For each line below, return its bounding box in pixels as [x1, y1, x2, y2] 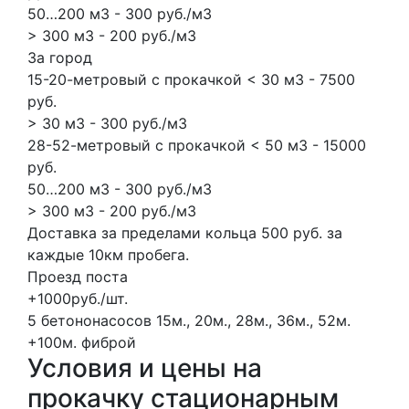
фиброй [81, 332, 136, 351]
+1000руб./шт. [27, 288, 128, 308]
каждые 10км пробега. [27, 245, 189, 264]
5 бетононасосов [27, 310, 152, 330]
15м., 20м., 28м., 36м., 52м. [156, 310, 351, 330]
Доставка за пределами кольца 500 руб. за [27, 223, 342, 242]
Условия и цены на [27, 351, 262, 383]
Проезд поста [27, 267, 128, 286]
